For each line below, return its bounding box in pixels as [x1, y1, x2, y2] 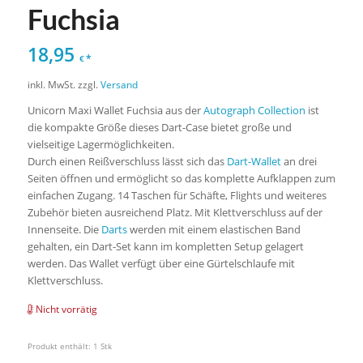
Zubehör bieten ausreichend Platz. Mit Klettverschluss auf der [27, 205, 322, 220]
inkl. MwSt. [27, 78, 75, 92]
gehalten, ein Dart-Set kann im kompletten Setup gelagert [27, 239, 304, 254]
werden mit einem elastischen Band [126, 222, 301, 237]
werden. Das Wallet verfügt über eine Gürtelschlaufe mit [27, 256, 295, 271]
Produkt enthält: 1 [27, 340, 100, 352]
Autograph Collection [203, 103, 305, 118]
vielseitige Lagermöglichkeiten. [27, 137, 174, 152]
